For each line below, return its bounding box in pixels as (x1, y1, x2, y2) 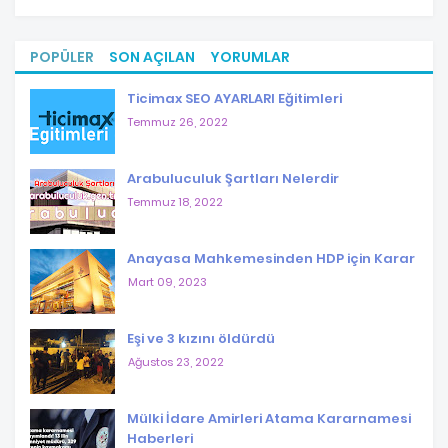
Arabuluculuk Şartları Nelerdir (127, 168, 339, 188)
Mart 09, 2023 (128, 273, 207, 290)
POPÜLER (30, 46, 94, 67)
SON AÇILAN (109, 46, 195, 67)
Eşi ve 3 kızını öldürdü (127, 328, 275, 348)
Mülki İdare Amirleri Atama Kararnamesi (127, 408, 411, 428)
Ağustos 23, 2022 (128, 353, 224, 370)
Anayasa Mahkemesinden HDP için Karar (127, 248, 415, 268)
